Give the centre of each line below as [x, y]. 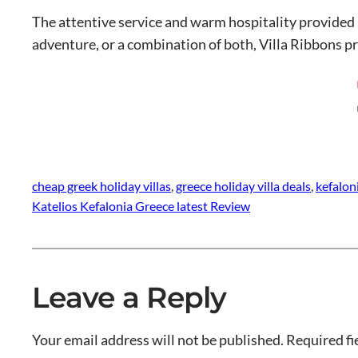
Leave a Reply [129, 297]
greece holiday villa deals [243, 185]
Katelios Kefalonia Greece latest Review [141, 205]
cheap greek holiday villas [101, 185]
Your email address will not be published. [158, 339]
